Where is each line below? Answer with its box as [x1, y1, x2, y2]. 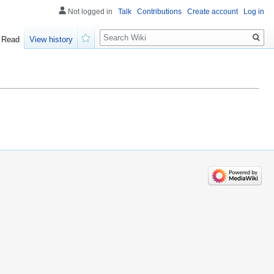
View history [29, 35, 73, 45]
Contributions [137, 7, 182, 16]
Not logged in [68, 7, 113, 16]
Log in [243, 7, 264, 16]
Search [99, 24, 140, 38]
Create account [187, 7, 238, 16]
